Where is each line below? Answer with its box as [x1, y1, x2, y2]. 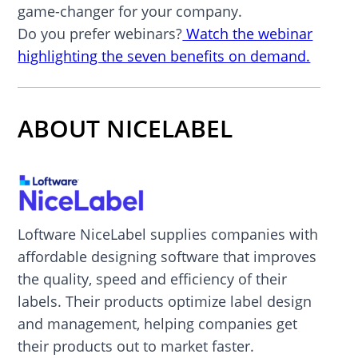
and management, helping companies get [18, 314, 298, 333]
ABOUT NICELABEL [18, 111, 233, 145]
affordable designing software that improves [18, 247, 317, 266]
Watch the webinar [182, 23, 313, 43]
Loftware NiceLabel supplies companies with [18, 225, 319, 244]
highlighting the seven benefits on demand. [18, 46, 311, 66]
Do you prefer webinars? [18, 23, 183, 43]
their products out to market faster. [18, 336, 255, 356]
